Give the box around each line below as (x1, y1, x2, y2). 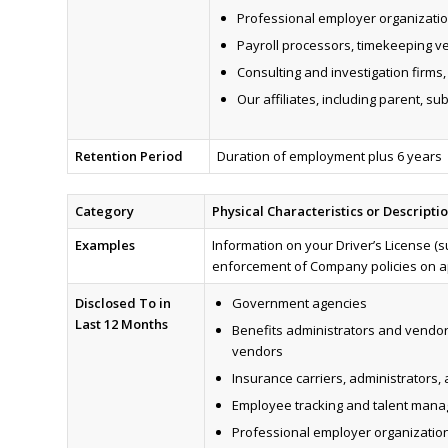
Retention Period (74, 147, 183, 166)
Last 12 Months (74, 315, 168, 334)
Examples (74, 236, 135, 255)
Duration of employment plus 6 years (216, 147, 442, 166)
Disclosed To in (74, 294, 171, 313)
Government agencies (231, 294, 367, 313)
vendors (231, 342, 283, 361)
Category (74, 202, 134, 221)
